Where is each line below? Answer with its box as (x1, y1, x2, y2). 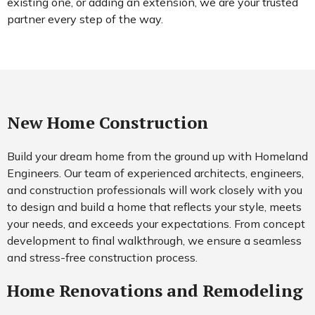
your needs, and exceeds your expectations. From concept (7, 216, 305, 231)
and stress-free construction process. (7, 250, 198, 264)
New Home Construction (7, 110, 208, 134)
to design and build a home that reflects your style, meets (7, 199, 302, 214)
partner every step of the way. (7, 11, 163, 26)
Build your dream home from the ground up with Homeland (7, 148, 308, 163)
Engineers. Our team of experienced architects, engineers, (7, 165, 304, 180)
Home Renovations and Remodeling (7, 278, 303, 302)
